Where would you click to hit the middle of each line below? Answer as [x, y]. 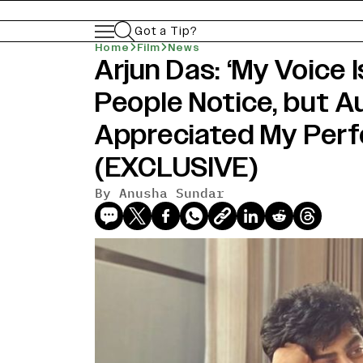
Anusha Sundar [172, 193]
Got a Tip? [166, 31]
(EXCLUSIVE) [177, 167]
